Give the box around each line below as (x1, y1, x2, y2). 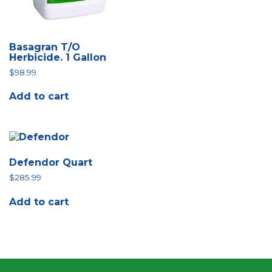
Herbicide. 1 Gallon (9, 51, 106, 63)
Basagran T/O (9, 41, 80, 53)
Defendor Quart (9, 157, 92, 169)
